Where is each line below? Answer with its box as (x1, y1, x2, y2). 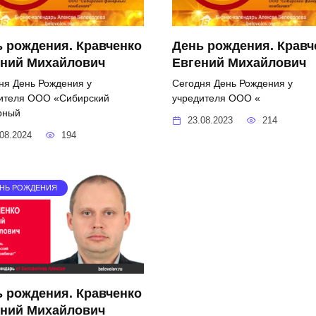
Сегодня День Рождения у (172, 77, 293, 89)
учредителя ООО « (172, 92, 260, 104)
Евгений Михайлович (172, 55, 306, 70)
